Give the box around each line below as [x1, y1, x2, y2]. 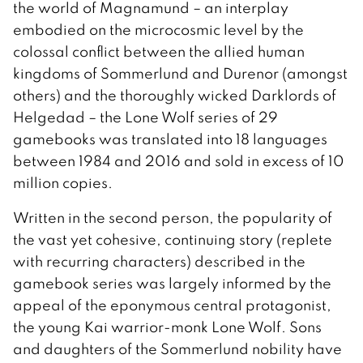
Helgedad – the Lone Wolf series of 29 [13, 107, 278, 126]
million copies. [13, 173, 113, 192]
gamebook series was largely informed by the [13, 273, 331, 293]
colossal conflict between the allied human [13, 41, 305, 61]
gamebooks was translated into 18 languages [13, 129, 327, 148]
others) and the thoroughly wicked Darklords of [13, 85, 336, 105]
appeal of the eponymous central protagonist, [13, 295, 331, 314]
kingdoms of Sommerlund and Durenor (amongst [13, 63, 348, 83]
